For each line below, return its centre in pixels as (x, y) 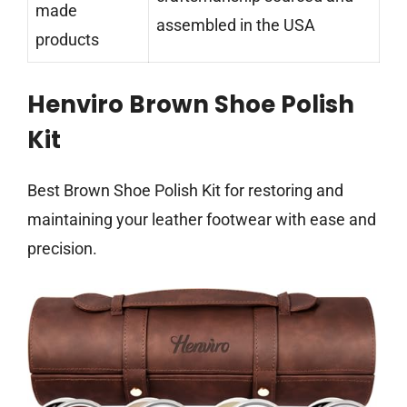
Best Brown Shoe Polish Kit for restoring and (185, 191)
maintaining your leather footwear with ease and (202, 220)
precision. (62, 249)
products (67, 40)
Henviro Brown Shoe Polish (191, 105)
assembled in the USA (236, 25)
